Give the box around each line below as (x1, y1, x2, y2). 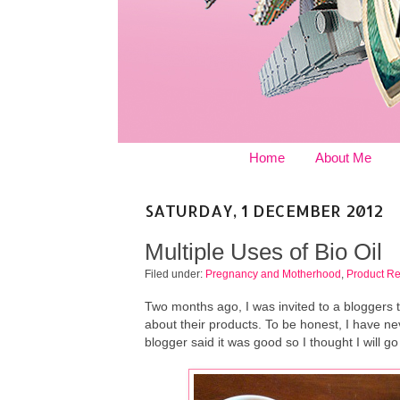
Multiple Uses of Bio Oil (145, 237, 382, 265)
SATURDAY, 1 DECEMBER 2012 (145, 200, 383, 221)
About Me (315, 150, 371, 165)
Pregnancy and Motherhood (205, 267, 341, 279)
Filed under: (145, 267, 205, 279)
